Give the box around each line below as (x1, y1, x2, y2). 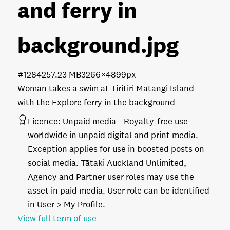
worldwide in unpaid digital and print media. (28, 129, 198, 141)
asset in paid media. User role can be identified (28, 185, 209, 196)
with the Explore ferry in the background (17, 97, 175, 108)
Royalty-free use (124, 116, 188, 127)
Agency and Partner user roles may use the (28, 171, 194, 182)
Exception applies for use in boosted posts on (28, 143, 204, 155)
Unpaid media (63, 116, 116, 127)
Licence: (28, 116, 61, 127)
